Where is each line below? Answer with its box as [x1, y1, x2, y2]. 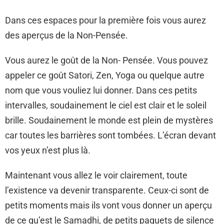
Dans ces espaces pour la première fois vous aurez [5, 14, 206, 25]
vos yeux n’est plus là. [5, 144, 90, 155]
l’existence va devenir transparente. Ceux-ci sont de [5, 184, 209, 195]
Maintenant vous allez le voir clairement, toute [5, 169, 187, 180]
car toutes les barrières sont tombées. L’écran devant [5, 129, 216, 140]
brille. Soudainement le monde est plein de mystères [5, 114, 213, 125]
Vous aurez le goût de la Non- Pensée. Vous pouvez [5, 54, 208, 65]
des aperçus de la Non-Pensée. [5, 29, 128, 40]
